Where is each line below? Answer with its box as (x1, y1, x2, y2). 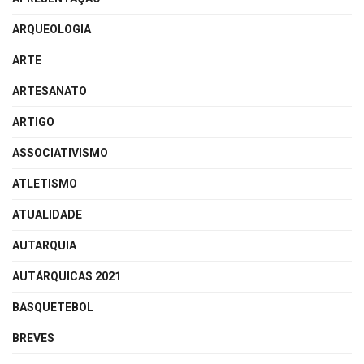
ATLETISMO (12, 175, 77, 193)
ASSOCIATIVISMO (12, 145, 108, 162)
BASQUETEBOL (12, 299, 93, 317)
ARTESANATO (12, 83, 87, 101)
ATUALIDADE (12, 206, 82, 224)
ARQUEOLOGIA (12, 21, 91, 39)
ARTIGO (12, 114, 54, 132)
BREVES (12, 330, 54, 348)
